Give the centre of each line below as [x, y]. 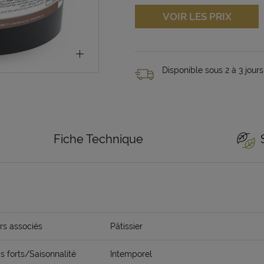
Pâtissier [126, 227]
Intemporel [131, 254]
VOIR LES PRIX [197, 16]
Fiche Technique [98, 139]
